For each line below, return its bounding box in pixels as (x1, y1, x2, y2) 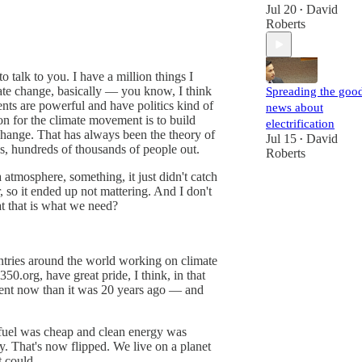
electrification (266, 117, 335, 130)
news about (266, 101, 323, 114)
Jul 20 (266, 2, 297, 16)
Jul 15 (266, 132, 297, 145)
